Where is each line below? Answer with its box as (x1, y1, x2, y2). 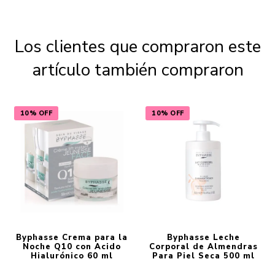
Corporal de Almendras (149, 241, 258, 252)
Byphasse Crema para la (15, 231, 128, 243)
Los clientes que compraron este (14, 34, 261, 58)
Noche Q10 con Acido (22, 241, 121, 252)
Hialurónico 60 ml (30, 250, 113, 261)
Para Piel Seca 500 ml (152, 250, 255, 261)
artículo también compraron (31, 58, 244, 82)
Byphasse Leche (166, 231, 240, 243)
